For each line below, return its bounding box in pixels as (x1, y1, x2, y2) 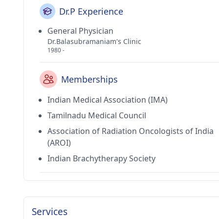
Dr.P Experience (59, 5, 123, 17)
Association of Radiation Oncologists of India (47, 126, 214, 136)
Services (32, 205, 67, 218)
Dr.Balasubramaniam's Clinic (47, 37, 141, 46)
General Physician (47, 25, 113, 36)
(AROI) (47, 137, 71, 148)
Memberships (61, 73, 118, 85)
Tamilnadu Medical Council (47, 110, 146, 121)
